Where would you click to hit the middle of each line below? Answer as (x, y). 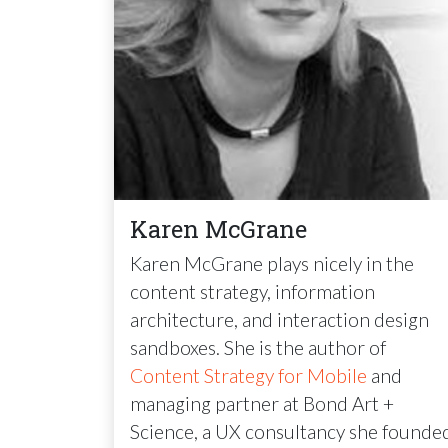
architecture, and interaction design (279, 319)
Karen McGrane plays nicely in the (272, 263)
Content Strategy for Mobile (248, 375)
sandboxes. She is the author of (258, 347)
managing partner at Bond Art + (262, 403)
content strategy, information (252, 291)
